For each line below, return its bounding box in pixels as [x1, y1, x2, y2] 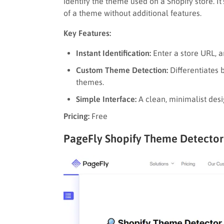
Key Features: [63, 28, 111, 37]
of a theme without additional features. [63, 8, 201, 17]
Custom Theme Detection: [76, 65, 168, 74]
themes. [76, 77, 104, 86]
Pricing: [63, 111, 89, 120]
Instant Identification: [76, 48, 151, 57]
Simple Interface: [76, 94, 136, 103]
